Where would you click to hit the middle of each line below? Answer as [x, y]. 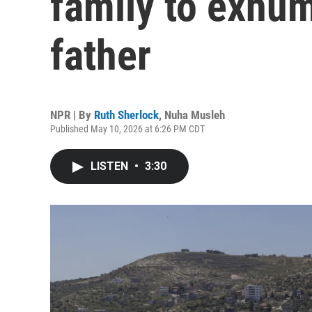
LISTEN [111, 166]
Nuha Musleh [195, 115]
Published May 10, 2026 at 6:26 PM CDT [127, 129]
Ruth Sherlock [126, 115]
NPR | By [72, 115]
